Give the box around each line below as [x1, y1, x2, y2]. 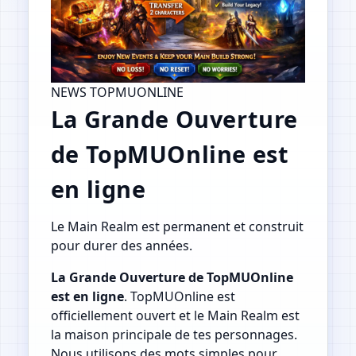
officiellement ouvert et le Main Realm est [50, 307, 300, 325]
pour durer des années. [50, 237, 192, 255]
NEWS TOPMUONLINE [50, 83, 184, 101]
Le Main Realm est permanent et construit [50, 218, 304, 236]
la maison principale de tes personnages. [50, 326, 297, 344]
